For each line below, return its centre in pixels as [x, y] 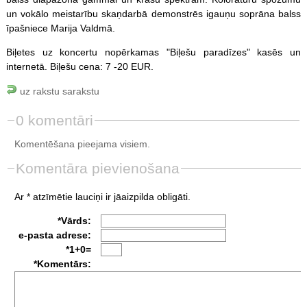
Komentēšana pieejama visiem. [82, 144]
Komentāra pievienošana [97, 168]
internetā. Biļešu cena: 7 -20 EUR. [79, 66]
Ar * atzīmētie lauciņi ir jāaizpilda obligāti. [102, 196]
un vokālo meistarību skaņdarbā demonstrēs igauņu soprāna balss [153, 13]
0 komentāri [54, 120]
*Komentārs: [62, 263]
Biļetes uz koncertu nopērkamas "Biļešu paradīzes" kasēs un [153, 52]
